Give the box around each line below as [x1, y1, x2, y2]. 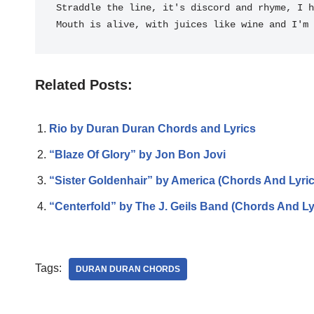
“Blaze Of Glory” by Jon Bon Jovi [49, 148, 226, 161]
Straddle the [56, 1, 129, 13]
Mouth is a [56, 18, 112, 30]
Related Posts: [35, 76, 132, 93]
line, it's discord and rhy [129, 1, 275, 13]
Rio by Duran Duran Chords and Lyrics [49, 122, 256, 135]
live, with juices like [112, 18, 241, 30]
